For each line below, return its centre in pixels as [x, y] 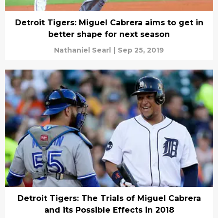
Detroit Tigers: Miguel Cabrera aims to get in [109, 23]
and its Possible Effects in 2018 [109, 210]
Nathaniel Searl [82, 50]
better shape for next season [109, 35]
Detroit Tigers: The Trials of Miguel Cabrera [109, 198]
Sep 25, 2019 [141, 50]
